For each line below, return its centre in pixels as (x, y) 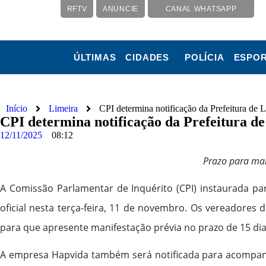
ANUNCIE (121, 9)
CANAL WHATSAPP (201, 9)
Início (17, 109)
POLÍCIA (204, 57)
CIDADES (147, 57)
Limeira (63, 109)
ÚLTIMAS (95, 57)
